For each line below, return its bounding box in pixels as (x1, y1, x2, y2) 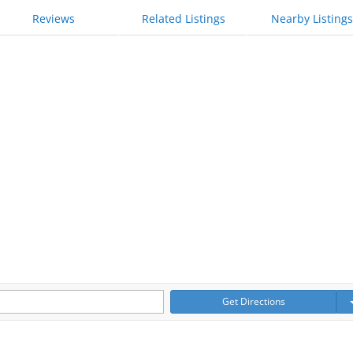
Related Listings (141, 11, 225, 27)
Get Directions (221, 295, 285, 309)
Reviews (32, 11, 76, 27)
